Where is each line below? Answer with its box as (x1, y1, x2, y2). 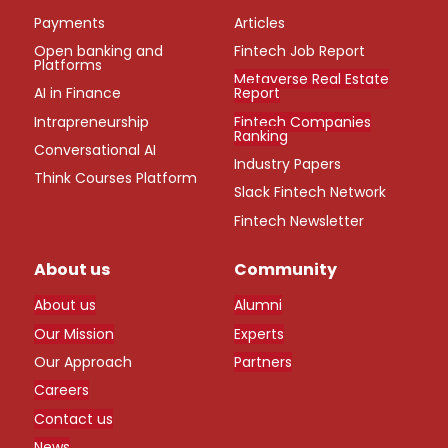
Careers (34, 380, 90, 401)
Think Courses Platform (34, 168, 198, 189)
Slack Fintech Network (234, 182, 386, 203)
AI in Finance (34, 83, 122, 104)
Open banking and (34, 40, 164, 61)
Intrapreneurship (34, 111, 150, 132)
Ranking (234, 125, 288, 146)
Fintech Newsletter (234, 210, 364, 231)
